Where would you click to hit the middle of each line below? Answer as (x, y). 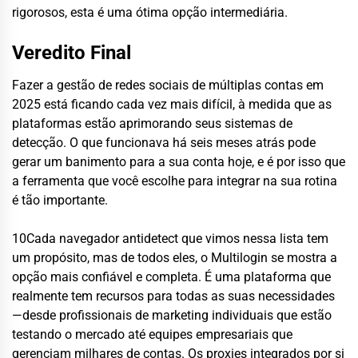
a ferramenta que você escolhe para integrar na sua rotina (175, 181)
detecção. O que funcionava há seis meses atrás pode (164, 142)
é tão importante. (60, 200)
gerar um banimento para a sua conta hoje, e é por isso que (179, 161)
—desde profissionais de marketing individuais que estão (172, 315)
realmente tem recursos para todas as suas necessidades (173, 296)
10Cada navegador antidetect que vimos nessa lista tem (170, 238)
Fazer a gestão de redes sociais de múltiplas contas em (168, 85)
